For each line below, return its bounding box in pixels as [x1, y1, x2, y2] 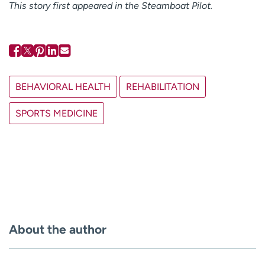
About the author [9, 221, 106, 237]
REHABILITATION [126, 80, 199, 92]
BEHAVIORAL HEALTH [15, 80, 111, 92]
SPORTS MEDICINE [15, 107, 98, 119]
